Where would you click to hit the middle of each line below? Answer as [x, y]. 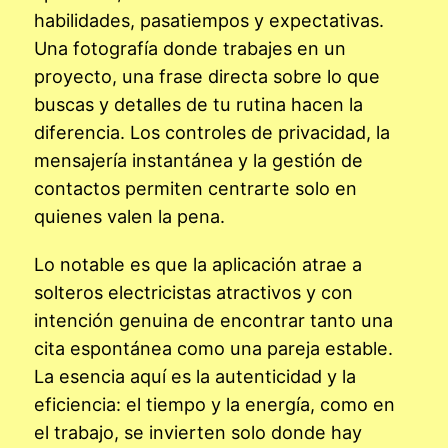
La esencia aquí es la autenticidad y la [195, 375]
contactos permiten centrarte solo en [195, 187]
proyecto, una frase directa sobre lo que [207, 75]
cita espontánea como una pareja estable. [213, 347]
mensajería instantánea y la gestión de [198, 159]
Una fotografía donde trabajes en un [190, 47]
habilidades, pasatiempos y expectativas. [209, 19]
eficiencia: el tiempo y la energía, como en [214, 403]
